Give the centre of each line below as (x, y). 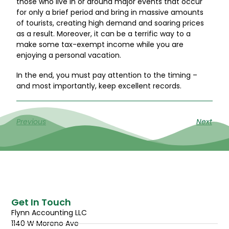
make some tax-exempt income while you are (100, 45)
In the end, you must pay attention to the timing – (107, 75)
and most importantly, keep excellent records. (99, 86)
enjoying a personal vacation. (69, 55)
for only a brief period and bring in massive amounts (110, 13)
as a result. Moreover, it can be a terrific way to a (104, 34)
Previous (31, 122)
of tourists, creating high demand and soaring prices (110, 23)
